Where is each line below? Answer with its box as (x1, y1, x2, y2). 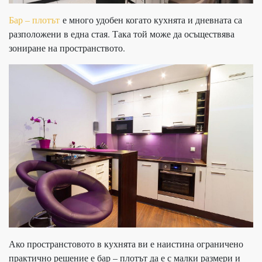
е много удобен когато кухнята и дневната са (60, 13, 242, 26)
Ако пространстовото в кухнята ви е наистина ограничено (9, 237, 243, 250)
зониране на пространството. (9, 42, 125, 54)
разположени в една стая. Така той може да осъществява (9, 27, 235, 40)
